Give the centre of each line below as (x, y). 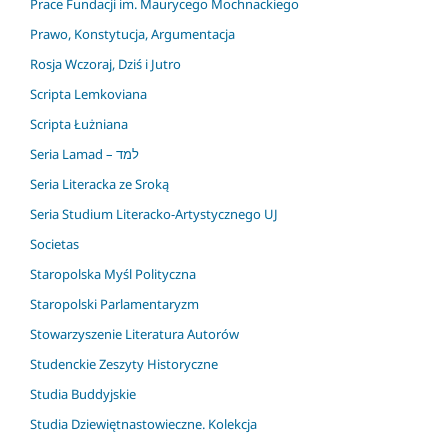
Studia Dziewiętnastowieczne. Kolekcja (143, 423)
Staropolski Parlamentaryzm (114, 303)
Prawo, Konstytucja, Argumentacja (132, 33)
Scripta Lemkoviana (88, 93)
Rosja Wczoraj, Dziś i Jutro (105, 63)
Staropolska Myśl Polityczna (113, 273)
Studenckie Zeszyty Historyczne (124, 363)
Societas (54, 243)
